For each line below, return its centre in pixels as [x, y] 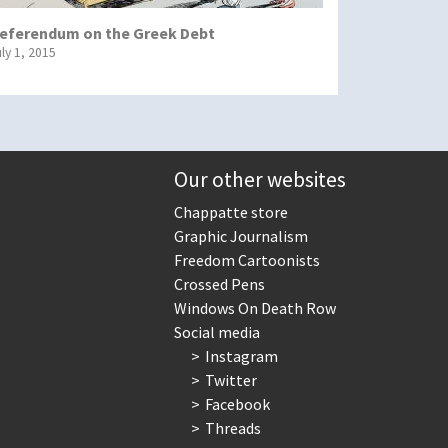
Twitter [230, 380]
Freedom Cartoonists [247, 260]
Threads [232, 428]
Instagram [241, 356]
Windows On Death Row [255, 308]
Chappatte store [231, 212]
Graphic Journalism [241, 236]
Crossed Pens [219, 284]
